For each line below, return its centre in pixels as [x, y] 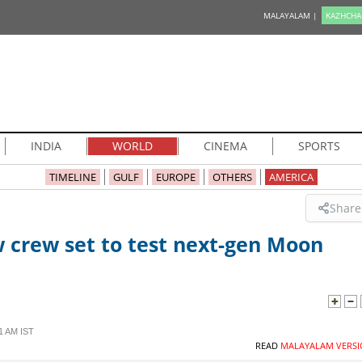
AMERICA [291, 177]
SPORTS [319, 146]
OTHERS [232, 177]
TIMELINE [72, 177]
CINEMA [225, 146]
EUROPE [175, 177]
